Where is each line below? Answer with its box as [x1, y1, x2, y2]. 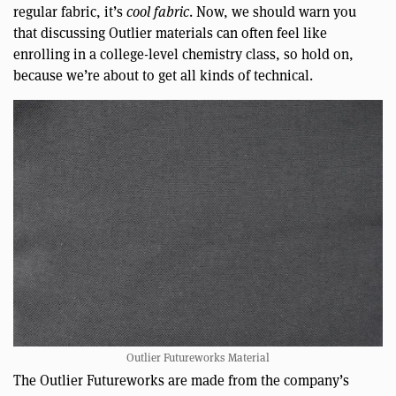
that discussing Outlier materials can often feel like [13, 22, 327, 42]
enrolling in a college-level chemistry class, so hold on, [13, 43, 354, 63]
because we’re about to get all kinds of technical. [13, 65, 313, 84]
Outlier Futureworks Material [126, 348, 270, 365]
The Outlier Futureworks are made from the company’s [13, 369, 349, 389]
